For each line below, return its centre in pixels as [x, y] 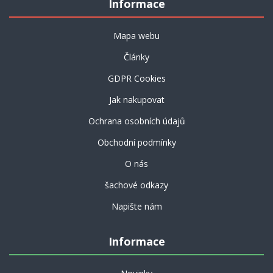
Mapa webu [136, 36]
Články [136, 57]
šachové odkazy [136, 185]
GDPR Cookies [136, 78]
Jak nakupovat [136, 100]
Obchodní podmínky [136, 142]
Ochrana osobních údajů [136, 121]
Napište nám [136, 206]
